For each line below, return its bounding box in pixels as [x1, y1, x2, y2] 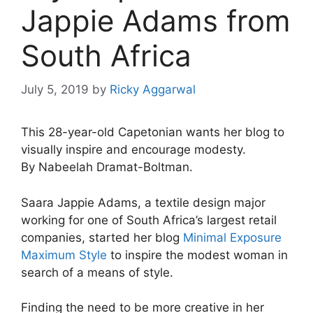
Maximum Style [21, 247, 107, 262]
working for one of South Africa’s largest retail [21, 212, 277, 227]
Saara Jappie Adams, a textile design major [21, 195, 265, 210]
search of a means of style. [21, 265, 173, 279]
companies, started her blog [21, 230, 183, 245]
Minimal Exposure [183, 230, 282, 245]
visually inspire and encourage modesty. [21, 143, 246, 157]
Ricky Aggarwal [110, 82, 196, 97]
